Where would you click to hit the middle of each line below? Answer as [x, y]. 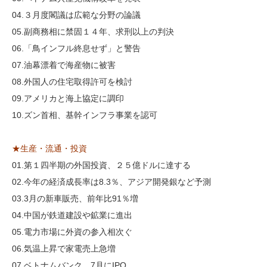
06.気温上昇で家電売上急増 [64, 249]
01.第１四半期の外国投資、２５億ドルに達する [101, 165]
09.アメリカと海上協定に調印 [68, 98]
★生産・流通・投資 [49, 148]
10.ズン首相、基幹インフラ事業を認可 [85, 115]
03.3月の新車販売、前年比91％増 [75, 198]
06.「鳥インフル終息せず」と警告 [76, 48]
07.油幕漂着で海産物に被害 [64, 65]
